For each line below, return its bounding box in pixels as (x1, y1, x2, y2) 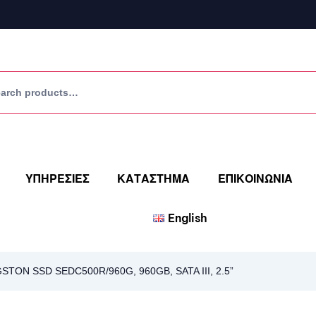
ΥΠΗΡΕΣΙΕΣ (25, 171, 90, 186)
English (167, 211, 207, 225)
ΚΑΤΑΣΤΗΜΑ (117, 171, 190, 186)
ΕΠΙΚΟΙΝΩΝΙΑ (217, 171, 293, 186)
